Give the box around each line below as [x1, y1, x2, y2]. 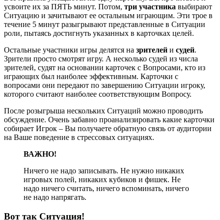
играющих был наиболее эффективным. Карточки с [4, 72, 178, 81]
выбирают [176, 2, 212, 11]
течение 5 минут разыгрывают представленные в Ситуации [4, 20, 205, 29]
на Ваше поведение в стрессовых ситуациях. [4, 133, 154, 142]
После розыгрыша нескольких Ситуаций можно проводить [4, 107, 203, 115]
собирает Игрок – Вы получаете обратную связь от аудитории [4, 124, 212, 133]
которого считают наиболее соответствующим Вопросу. [4, 90, 192, 99]
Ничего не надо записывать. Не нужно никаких [24, 166, 184, 175]
